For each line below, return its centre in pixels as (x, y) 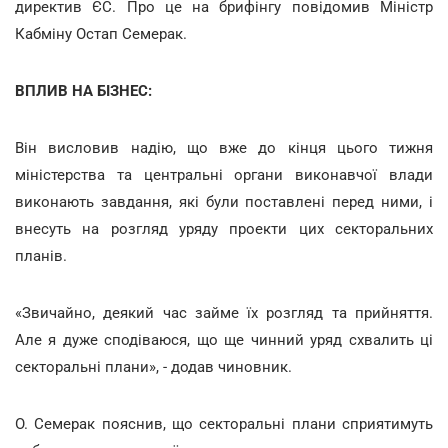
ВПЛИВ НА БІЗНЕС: (83, 90)
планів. (41, 255)
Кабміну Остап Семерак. (101, 33)
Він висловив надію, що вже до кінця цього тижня (224, 147)
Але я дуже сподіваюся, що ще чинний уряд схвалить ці (224, 339)
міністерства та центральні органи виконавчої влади (224, 174)
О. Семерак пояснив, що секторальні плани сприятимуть (224, 423)
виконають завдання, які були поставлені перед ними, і (224, 201)
